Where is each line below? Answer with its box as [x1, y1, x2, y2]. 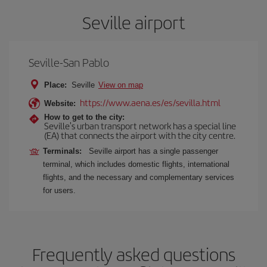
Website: [44, 98, 76, 108]
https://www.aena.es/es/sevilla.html [80, 95, 221, 108]
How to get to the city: [44, 112, 125, 122]
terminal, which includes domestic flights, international [43, 159, 229, 169]
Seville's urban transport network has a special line [44, 119, 236, 132]
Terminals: [43, 146, 86, 156]
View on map [98, 80, 143, 89]
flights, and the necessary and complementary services [43, 172, 234, 182]
